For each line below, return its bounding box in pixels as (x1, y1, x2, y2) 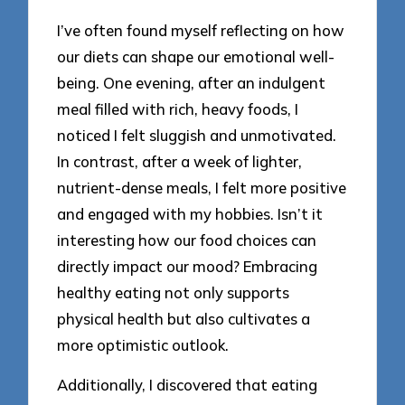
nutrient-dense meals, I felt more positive (57, 177, 347, 197)
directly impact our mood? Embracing (57, 256, 318, 276)
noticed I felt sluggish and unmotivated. (57, 125, 337, 145)
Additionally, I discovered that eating (57, 375, 318, 395)
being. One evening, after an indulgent (57, 72, 326, 92)
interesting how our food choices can (57, 230, 317, 250)
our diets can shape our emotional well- (57, 46, 335, 66)
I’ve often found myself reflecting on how (57, 20, 345, 40)
